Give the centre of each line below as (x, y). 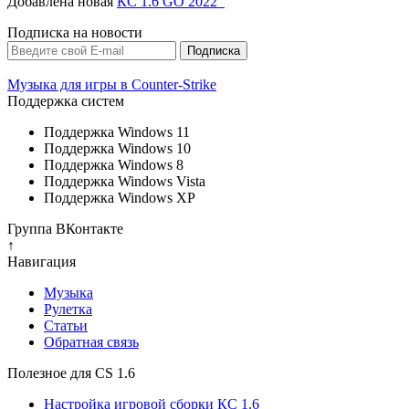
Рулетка (68, 309)
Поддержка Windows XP (120, 198)
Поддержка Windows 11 (117, 132)
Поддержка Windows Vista (125, 182)
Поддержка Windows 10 (117, 149)
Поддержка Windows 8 (114, 165)
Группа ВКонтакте (65, 229)
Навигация (42, 262)
